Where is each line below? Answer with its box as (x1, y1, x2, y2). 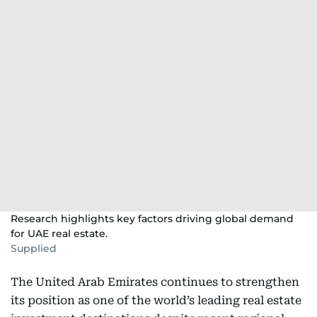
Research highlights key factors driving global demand (11, 212, 294, 225)
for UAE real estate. (11, 227, 108, 240)
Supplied (11, 242, 57, 255)
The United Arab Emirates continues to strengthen (11, 275, 299, 289)
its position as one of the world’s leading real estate (11, 294, 301, 307)
